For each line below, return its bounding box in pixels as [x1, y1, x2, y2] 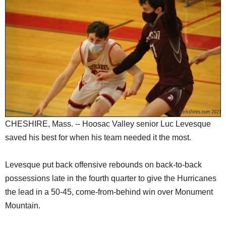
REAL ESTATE [5, 45, 54, 56]
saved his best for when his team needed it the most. [5, 133, 191, 142]
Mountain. [5, 201, 40, 210]
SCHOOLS [5, 5, 42, 16]
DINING [5, 25, 31, 36]
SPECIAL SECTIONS [5, 85, 77, 97]
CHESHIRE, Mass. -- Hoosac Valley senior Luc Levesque [5, 120, 211, 129]
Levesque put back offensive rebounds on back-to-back [5, 160, 202, 169]
